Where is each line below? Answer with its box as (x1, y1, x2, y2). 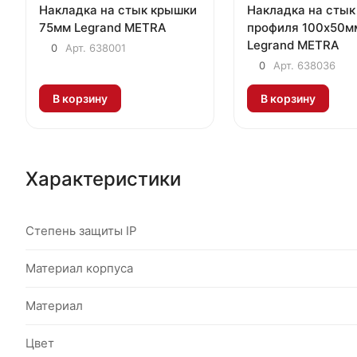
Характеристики (25, 167, 181, 191)
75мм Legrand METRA (39, 19, 167, 35)
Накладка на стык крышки (39, 2, 197, 18)
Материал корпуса (25, 261, 133, 277)
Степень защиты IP (25, 223, 137, 239)
